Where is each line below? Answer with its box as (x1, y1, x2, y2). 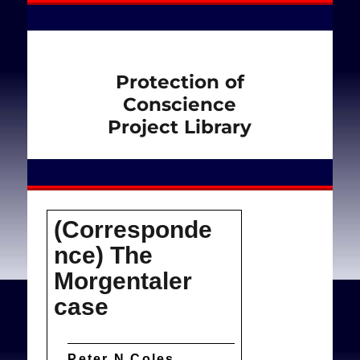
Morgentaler (53, 267, 192, 294)
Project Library (108, 115, 252, 138)
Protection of (115, 70, 244, 93)
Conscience (123, 92, 237, 116)
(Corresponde (53, 215, 212, 243)
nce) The (53, 241, 153, 268)
